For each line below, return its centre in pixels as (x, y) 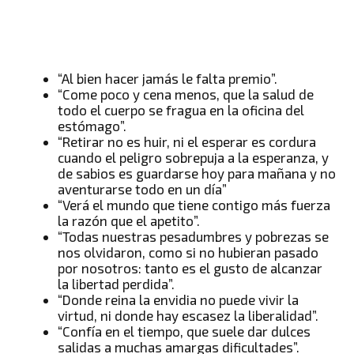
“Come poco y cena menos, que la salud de (186, 94)
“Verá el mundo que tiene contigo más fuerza (194, 205)
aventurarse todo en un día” (143, 189)
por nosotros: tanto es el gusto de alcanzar (190, 268)
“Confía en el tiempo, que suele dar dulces (185, 331)
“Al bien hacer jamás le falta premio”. (168, 79)
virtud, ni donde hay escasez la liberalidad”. (188, 316)
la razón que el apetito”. (129, 221)
